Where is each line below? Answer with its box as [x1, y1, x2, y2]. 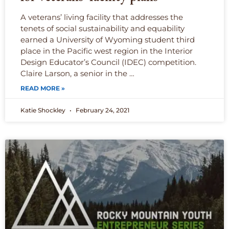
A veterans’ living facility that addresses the [20, 12, 183, 22]
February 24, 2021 [74, 106, 129, 114]
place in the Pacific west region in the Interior [20, 46, 193, 56]
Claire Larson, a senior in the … [20, 68, 134, 79]
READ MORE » [20, 84, 65, 93]
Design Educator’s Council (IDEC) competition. [20, 57, 196, 67]
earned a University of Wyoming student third [20, 35, 195, 45]
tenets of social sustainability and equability [20, 24, 185, 34]
